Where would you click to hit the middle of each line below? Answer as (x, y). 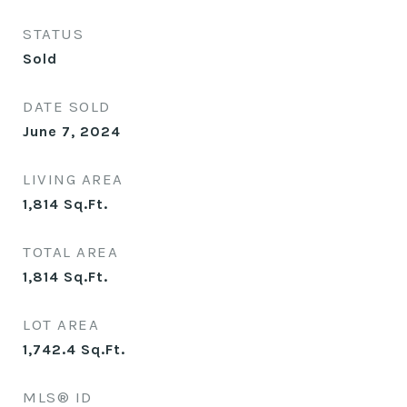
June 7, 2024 (72, 131)
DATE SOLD (67, 106)
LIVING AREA (73, 179)
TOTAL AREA (70, 252)
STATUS (53, 34)
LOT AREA (61, 324)
